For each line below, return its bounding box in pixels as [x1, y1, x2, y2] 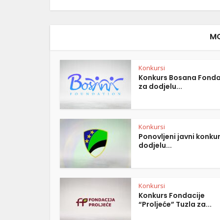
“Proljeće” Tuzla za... [138, 199, 212, 209]
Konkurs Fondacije [138, 191, 205, 200]
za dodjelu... [138, 82, 182, 91]
